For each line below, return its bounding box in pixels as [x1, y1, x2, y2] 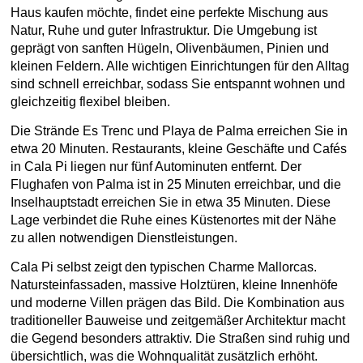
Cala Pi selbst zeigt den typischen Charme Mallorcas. [11, 260, 317, 274]
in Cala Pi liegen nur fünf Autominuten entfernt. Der [11, 160, 301, 173]
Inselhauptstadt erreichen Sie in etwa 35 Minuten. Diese [11, 195, 331, 209]
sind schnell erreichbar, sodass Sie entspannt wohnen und [11, 77, 345, 91]
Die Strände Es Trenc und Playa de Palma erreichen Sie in [11, 124, 348, 138]
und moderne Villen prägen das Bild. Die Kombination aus [11, 296, 344, 310]
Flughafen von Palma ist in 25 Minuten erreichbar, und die [11, 177, 341, 191]
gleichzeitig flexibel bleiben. [11, 95, 170, 109]
